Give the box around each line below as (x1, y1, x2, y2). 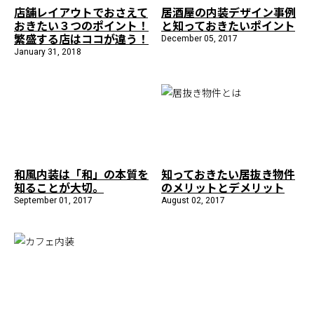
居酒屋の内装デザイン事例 (161, 3, 296, 20)
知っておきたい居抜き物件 (161, 165, 295, 182)
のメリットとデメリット (161, 178, 285, 196)
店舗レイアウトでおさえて (14, 3, 148, 20)
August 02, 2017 (161, 193, 225, 207)
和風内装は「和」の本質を (14, 165, 149, 182)
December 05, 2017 (161, 32, 238, 45)
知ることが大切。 (14, 178, 104, 196)
